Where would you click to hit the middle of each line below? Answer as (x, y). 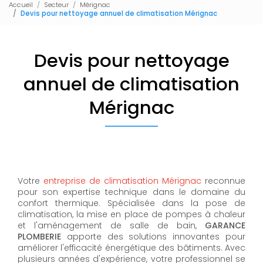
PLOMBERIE (42, 236)
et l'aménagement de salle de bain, (111, 225)
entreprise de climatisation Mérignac (122, 181)
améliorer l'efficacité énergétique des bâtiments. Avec (131, 247)
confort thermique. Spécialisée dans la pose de (131, 203)
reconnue (223, 181)
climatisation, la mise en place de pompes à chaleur (131, 214)
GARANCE (225, 225)
